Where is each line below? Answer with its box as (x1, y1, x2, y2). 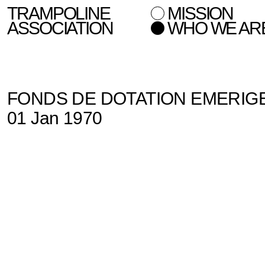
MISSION (167, 4, 234, 23)
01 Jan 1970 (7, 108, 102, 128)
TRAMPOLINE (7, 4, 110, 23)
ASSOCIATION (7, 18, 113, 38)
